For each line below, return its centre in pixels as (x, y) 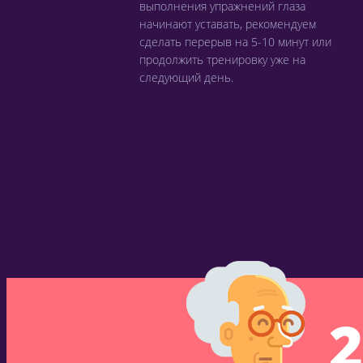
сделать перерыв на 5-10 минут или (235, 42)
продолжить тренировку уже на (222, 60)
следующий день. (186, 77)
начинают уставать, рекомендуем (228, 24)
